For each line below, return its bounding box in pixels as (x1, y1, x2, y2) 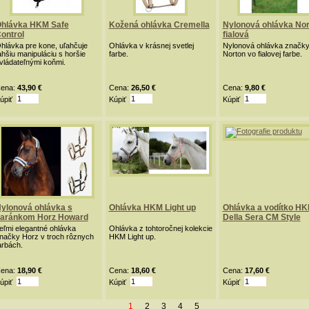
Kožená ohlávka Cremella (108, 20, 210, 30)
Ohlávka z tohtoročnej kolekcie (108, 224, 212, 232)
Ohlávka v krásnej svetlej (108, 41, 194, 50)
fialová (222, 30, 249, 39)
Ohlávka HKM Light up (108, 203, 196, 212)
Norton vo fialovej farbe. (222, 50, 302, 58)
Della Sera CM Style (222, 212, 301, 222)
